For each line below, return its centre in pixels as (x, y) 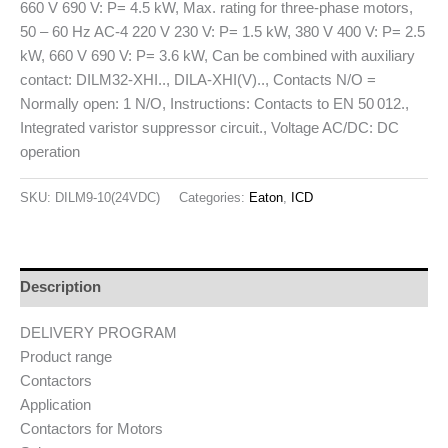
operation (50, 151)
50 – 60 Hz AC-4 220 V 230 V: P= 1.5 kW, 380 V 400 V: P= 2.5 (222, 31)
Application (55, 405)
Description (60, 287)
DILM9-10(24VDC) (107, 197)
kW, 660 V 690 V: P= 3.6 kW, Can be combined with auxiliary (217, 55)
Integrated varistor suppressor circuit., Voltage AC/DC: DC (209, 127)
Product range (66, 357)
